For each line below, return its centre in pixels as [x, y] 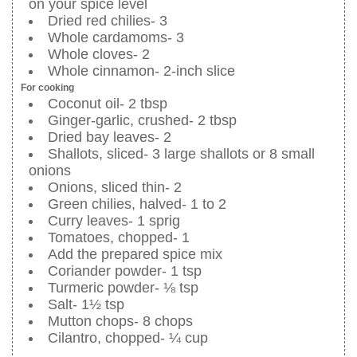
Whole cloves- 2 [99, 55]
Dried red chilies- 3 [108, 21]
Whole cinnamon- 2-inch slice [141, 71]
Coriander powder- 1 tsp [125, 271]
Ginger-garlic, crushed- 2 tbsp [142, 121]
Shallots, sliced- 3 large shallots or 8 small [181, 154]
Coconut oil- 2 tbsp [108, 104]
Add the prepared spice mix [135, 255]
